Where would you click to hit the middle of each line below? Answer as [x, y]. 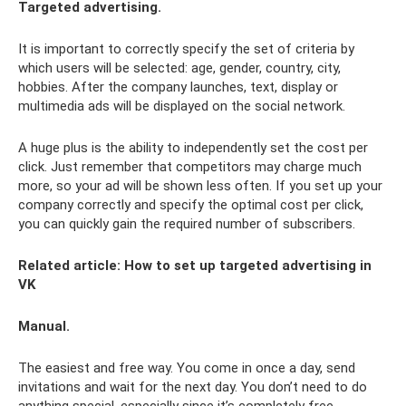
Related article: [69, 265]
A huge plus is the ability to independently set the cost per [193, 147]
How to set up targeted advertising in [248, 265]
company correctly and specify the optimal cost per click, [191, 204]
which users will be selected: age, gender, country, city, [179, 68]
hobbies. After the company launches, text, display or [178, 87]
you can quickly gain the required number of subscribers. [187, 223]
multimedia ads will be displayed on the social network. [182, 106]
